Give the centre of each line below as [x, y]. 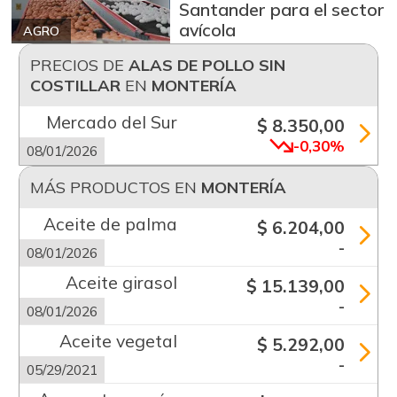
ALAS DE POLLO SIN [206, 65]
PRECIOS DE [79, 65]
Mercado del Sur [111, 121]
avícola [208, 29]
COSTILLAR [75, 85]
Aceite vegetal [118, 340]
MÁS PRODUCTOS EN [115, 187]
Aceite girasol [121, 282]
